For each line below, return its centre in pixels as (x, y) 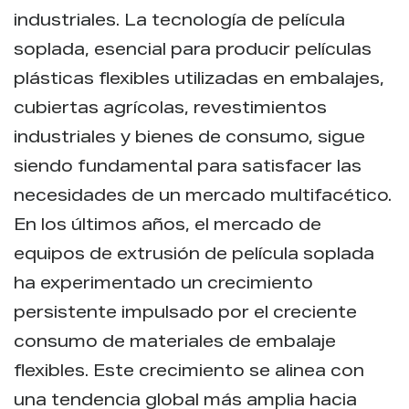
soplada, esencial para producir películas (193, 51)
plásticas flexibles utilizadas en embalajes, (199, 80)
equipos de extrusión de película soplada (194, 255)
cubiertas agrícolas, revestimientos (170, 109)
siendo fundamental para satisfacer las (188, 168)
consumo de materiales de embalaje (175, 343)
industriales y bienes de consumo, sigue (189, 138)
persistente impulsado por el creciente (185, 314)
